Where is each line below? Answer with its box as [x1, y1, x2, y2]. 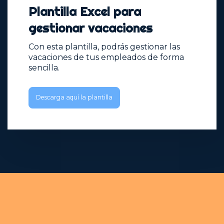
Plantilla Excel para [28, 3, 141, 19]
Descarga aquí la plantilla [36, 93, 112, 101]
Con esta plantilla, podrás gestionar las [28, 42, 180, 52]
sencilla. [28, 63, 59, 73]
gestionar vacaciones [28, 20, 152, 35]
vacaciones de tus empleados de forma [28, 52, 184, 62]
